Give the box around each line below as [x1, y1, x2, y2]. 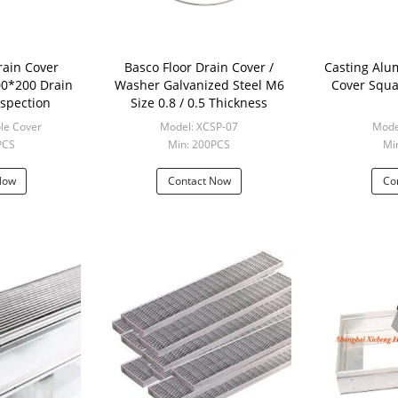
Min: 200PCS [168, 137, 230, 152]
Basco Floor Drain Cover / [124, 59, 163, 76]
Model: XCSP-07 [160, 119, 238, 134]
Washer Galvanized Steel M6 [114, 76, 284, 93]
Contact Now [167, 173, 231, 188]
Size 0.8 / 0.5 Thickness [131, 94, 267, 111]
